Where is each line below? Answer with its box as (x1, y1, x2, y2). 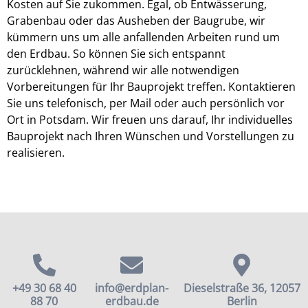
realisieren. (7, 145, 65, 161)
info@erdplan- (95, 280, 169, 296)
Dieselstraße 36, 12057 (183, 280, 300, 296)
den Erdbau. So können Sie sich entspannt (7, 46, 225, 62)
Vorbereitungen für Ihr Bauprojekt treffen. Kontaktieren (7, 79, 296, 95)
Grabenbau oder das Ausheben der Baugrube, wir (7, 13, 265, 29)
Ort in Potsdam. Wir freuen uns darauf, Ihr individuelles (7, 112, 293, 128)
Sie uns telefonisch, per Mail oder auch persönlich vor (7, 96, 285, 111)
